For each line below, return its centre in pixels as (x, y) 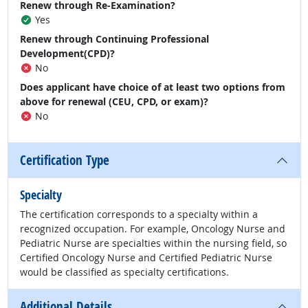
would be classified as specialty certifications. (124, 272)
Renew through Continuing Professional (114, 39)
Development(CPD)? (67, 53)
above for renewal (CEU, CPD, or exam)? (114, 101)
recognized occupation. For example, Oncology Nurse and (153, 229)
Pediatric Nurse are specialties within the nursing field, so (153, 243)
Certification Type (65, 160)
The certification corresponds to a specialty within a (139, 214)
